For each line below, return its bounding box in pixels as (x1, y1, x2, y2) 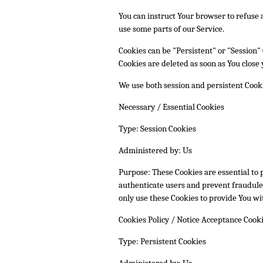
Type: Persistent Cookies (119, 235, 206, 247)
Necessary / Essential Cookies (119, 101, 224, 112)
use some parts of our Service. (119, 23, 224, 34)
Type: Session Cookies (119, 123, 196, 134)
